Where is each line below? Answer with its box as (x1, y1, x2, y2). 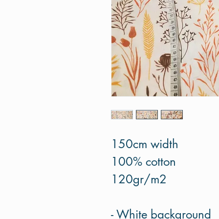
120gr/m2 (111, 172, 167, 187)
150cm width (111, 136, 178, 152)
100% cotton (111, 154, 176, 170)
